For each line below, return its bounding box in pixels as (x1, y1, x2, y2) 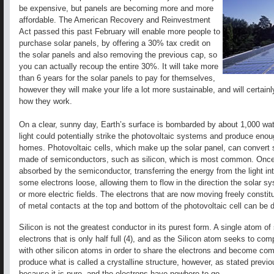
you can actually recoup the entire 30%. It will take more (19, 62, 218, 72)
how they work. (19, 97, 72, 106)
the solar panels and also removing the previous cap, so (19, 50, 217, 60)
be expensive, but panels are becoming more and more (19, 4, 213, 13)
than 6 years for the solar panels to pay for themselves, (19, 73, 215, 83)
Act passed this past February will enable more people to (19, 27, 220, 37)
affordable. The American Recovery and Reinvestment (19, 15, 210, 25)
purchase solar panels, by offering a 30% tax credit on (19, 39, 210, 48)
